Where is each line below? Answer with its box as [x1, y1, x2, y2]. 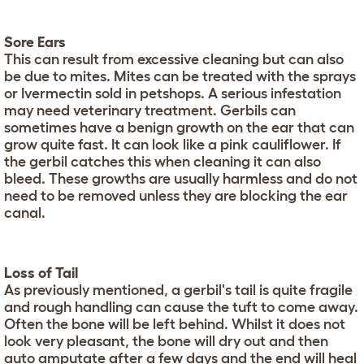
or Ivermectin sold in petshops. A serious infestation [4, 84, 341, 102]
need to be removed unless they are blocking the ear [4, 187, 348, 204]
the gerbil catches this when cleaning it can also [4, 153, 321, 170]
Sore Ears [4, 33, 66, 50]
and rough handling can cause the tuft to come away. [4, 298, 358, 315]
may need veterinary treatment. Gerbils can [4, 102, 296, 119]
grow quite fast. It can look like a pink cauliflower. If [4, 136, 341, 153]
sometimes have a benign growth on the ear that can [4, 119, 354, 136]
